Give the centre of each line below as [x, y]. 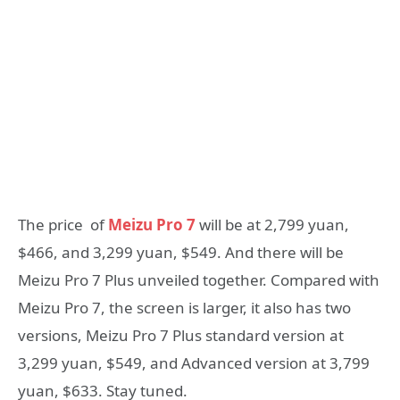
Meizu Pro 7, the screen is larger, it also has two [184, 308]
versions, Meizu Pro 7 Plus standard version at [181, 336]
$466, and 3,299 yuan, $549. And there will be [181, 253]
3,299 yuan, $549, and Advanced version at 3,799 [194, 363]
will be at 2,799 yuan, [272, 225]
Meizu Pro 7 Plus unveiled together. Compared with [199, 280]
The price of [63, 225]
